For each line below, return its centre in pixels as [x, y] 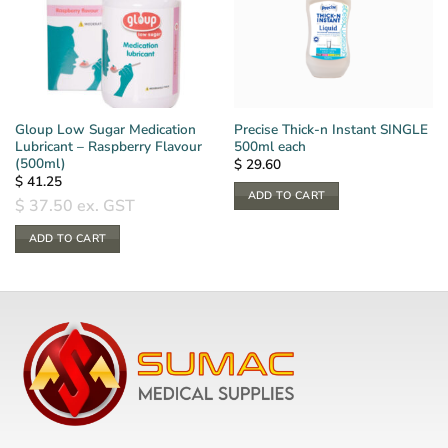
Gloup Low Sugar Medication [105, 129]
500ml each [269, 146]
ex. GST [103, 205]
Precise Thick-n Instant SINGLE [330, 129]
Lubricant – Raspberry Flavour [108, 146]
